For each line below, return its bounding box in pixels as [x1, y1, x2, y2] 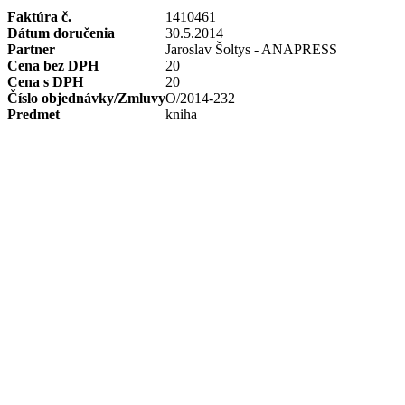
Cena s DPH [7, 74, 83, 89]
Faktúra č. [7, 9, 71, 24]
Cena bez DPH [7, 58, 99, 73]
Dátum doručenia [7, 25, 115, 41]
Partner [7, 42, 55, 57]
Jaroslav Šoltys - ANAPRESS [165, 42, 337, 57]
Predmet [7, 107, 60, 122]
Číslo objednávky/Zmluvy [7, 90, 165, 106]
